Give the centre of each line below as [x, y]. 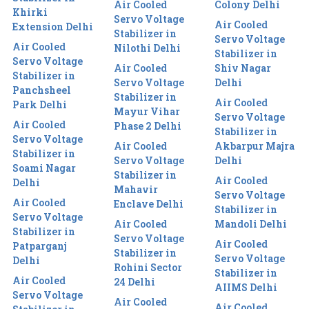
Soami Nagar [44, 168]
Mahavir [136, 189]
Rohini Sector [148, 267]
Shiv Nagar [243, 68]
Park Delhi [40, 104]
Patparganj [40, 246]
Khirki [30, 12]
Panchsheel [42, 90]
